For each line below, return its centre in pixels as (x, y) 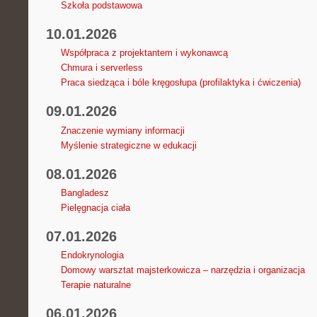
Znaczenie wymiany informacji (122, 130)
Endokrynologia (92, 255)
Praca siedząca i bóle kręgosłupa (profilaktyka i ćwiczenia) (180, 83)
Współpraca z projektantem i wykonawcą (144, 53)
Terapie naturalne (96, 284)
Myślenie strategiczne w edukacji (128, 145)
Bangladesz (85, 192)
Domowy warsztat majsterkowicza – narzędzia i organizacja (183, 270)
